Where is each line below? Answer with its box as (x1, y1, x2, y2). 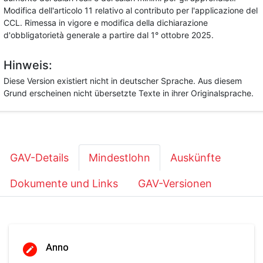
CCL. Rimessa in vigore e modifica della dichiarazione (4, 18, 208, 28)
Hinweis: (4, 58, 52, 72)
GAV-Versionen (138, 177, 212, 190)
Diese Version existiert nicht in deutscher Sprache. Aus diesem (4, 76, 242, 86)
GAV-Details (10, 151, 69, 164)
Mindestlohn (89, 151, 150, 164)
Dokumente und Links (10, 177, 118, 190)
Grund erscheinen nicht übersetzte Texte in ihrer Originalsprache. (4, 88, 254, 98)
